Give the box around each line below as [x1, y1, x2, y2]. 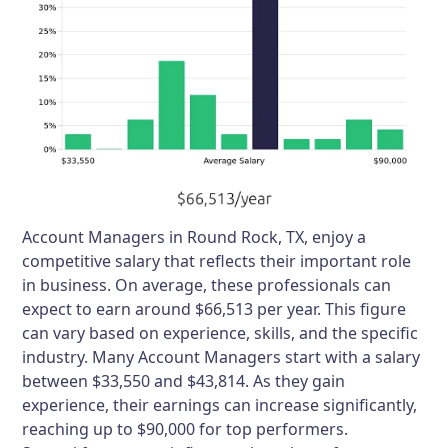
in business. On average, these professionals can [22, 274, 392, 297]
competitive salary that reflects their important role [22, 250, 412, 273]
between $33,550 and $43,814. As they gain [22, 370, 346, 393]
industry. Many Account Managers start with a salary [22, 346, 421, 369]
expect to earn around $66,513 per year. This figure [22, 298, 407, 321]
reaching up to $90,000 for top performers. [22, 418, 349, 441]
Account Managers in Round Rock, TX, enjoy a [22, 226, 367, 249]
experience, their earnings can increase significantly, [22, 394, 418, 417]
